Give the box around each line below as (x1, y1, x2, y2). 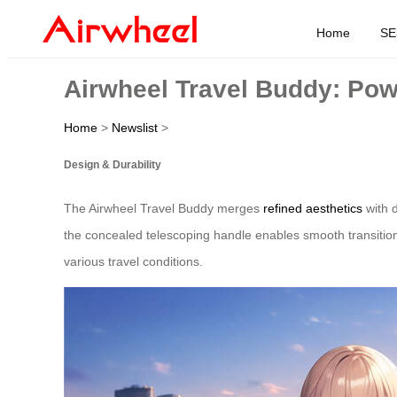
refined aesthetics (263, 201, 362, 216)
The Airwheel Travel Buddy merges (64, 201, 263, 216)
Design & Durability (64, 158, 161, 170)
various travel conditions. (64, 254, 203, 269)
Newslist (112, 120, 158, 135)
